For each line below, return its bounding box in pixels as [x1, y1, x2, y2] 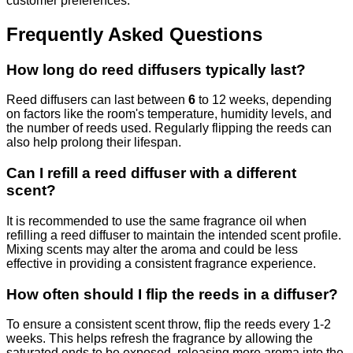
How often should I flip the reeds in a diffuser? [6, 285, 338, 303]
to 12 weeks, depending [195, 93, 332, 107]
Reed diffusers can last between [6, 93, 188, 107]
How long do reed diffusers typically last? [6, 61, 306, 78]
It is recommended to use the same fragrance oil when [6, 214, 307, 228]
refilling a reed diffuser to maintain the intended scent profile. [6, 228, 341, 242]
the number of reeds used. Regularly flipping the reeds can [6, 121, 332, 136]
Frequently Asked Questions [6, 23, 262, 45]
